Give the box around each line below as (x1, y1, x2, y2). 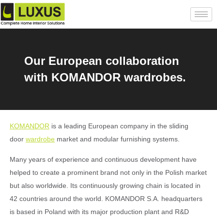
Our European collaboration (24, 54, 179, 67)
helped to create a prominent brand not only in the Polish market (10, 168, 207, 176)
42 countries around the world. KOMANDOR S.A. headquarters (10, 194, 202, 202)
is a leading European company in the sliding (49, 122, 188, 130)
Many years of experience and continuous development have (10, 155, 197, 163)
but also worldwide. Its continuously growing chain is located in (10, 181, 201, 189)
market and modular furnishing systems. (55, 135, 180, 143)
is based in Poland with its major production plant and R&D (10, 207, 189, 216)
